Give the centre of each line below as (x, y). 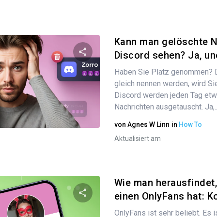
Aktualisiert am (137, 139)
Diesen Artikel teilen (128, 77)
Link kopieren (166, 117)
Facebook (128, 117)
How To (190, 124)
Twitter (91, 117)
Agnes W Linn (148, 124)
